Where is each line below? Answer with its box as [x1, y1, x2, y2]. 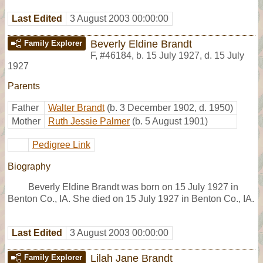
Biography [8, 161, 50, 171]
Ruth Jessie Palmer [48, 116, 130, 126]
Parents [8, 80, 40, 91]
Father [12, 102, 39, 113]
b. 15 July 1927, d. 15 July [136, 50, 244, 60]
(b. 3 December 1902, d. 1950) [107, 102, 233, 113]
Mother [12, 116, 41, 126]
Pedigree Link [32, 139, 90, 150]
